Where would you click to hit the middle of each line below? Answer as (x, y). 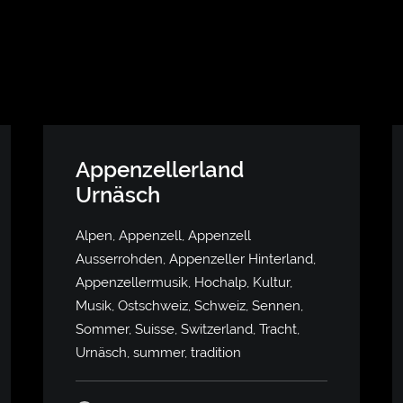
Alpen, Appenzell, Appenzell (163, 236)
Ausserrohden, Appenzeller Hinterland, (196, 259)
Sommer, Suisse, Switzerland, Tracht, (188, 329)
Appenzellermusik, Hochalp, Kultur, (184, 282)
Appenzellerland (160, 170)
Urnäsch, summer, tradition (158, 353)
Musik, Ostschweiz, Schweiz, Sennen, (189, 306)
